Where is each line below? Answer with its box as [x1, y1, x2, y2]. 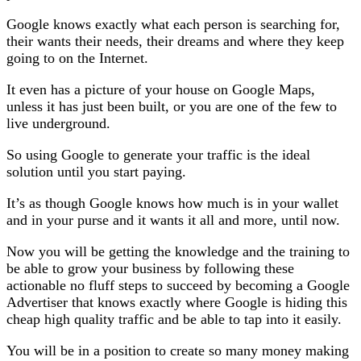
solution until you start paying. [6, 163, 186, 180]
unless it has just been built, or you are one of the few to [6, 98, 337, 114]
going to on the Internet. [6, 49, 148, 66]
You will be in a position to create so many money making [6, 342, 349, 359]
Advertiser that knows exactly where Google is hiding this [6, 293, 347, 310]
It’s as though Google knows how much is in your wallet [6, 194, 338, 211]
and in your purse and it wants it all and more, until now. [6, 211, 340, 228]
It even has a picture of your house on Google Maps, [6, 81, 315, 98]
